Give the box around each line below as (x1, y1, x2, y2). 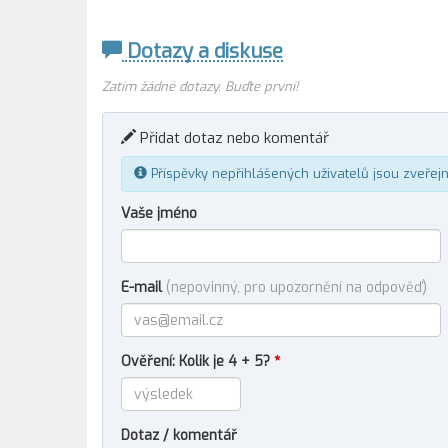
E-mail (121, 278, 166, 297)
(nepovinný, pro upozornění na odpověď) (166, 278, 427, 297)
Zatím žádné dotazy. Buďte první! (102, 78, 298, 95)
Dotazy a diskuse (122, 38, 283, 65)
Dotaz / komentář (121, 426, 237, 445)
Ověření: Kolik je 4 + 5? (121, 352, 274, 371)
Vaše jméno (121, 204, 197, 223)
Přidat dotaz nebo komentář (136, 128, 329, 148)
